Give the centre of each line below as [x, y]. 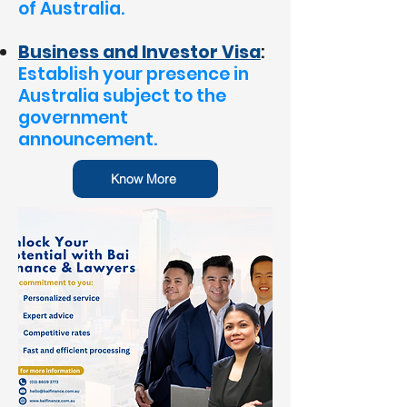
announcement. [88, 139]
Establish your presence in [134, 74]
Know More [143, 179]
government [73, 118]
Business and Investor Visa [139, 52]
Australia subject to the [122, 96]
